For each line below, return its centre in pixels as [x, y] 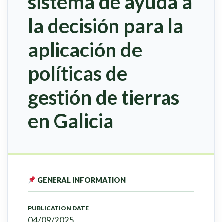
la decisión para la [106, 26]
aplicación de [85, 50]
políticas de [78, 74]
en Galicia [71, 121]
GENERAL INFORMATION [81, 180]
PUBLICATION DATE [58, 208]
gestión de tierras [104, 97]
